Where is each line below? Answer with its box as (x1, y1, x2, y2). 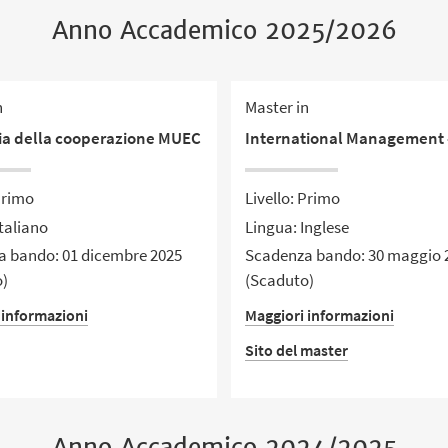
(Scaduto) (245, 268, 315, 291)
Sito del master (245, 339, 349, 360)
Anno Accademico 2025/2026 (51, 15, 397, 47)
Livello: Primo (245, 187, 341, 210)
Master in (245, 96, 310, 119)
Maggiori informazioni (245, 304, 395, 325)
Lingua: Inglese (245, 215, 350, 238)
